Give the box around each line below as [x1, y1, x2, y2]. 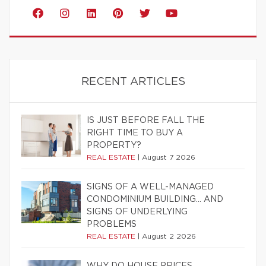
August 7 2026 [142, 153, 195, 161]
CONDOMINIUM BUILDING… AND [87, 195, 223, 204]
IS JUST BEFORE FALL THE [87, 116, 205, 125]
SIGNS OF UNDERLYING [87, 207, 188, 216]
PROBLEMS [87, 220, 137, 229]
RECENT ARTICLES [81, 76, 185, 87]
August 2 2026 [142, 232, 196, 240]
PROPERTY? [87, 141, 141, 150]
